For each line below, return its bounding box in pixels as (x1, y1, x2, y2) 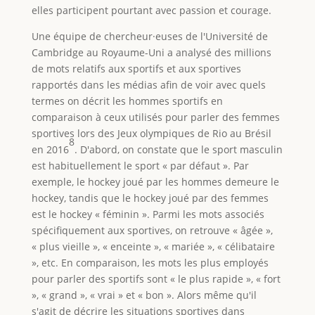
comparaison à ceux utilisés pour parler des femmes (31, 110, 280, 124)
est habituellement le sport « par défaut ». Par (31, 158, 249, 172)
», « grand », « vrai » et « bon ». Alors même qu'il (31, 288, 257, 302)
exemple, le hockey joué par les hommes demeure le (31, 174, 279, 188)
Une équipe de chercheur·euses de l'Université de (31, 29, 268, 43)
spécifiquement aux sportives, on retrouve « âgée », (31, 223, 273, 237)
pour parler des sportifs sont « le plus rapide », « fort (31, 271, 281, 285)
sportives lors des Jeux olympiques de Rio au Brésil (31, 126, 271, 140)
